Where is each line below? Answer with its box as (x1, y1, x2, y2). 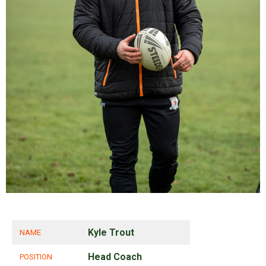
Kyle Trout (88, 227, 134, 239)
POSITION (20, 252, 52, 262)
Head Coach (88, 251, 142, 263)
